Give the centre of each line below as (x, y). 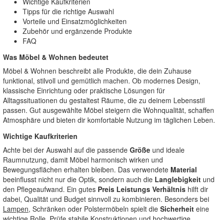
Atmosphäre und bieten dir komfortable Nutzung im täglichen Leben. (109, 120)
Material (184, 169)
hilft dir (197, 189)
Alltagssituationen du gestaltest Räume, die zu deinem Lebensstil (104, 100)
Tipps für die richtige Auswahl (68, 11)
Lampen (16, 209)
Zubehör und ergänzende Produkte (77, 31)
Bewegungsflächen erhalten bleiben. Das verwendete (87, 169)
